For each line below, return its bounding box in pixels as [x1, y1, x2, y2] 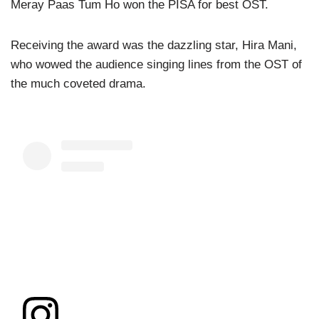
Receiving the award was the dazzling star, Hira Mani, [11, 38, 297, 53]
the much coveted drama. [11, 77, 146, 91]
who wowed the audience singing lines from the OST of [11, 58, 302, 72]
